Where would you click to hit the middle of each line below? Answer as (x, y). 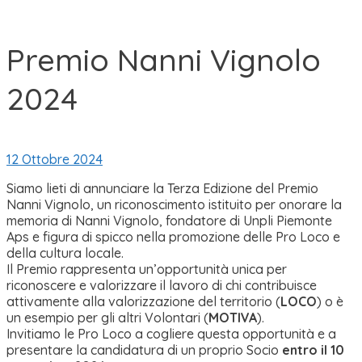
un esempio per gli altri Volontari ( (107, 318)
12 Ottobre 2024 (55, 160)
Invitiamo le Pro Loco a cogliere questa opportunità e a (171, 334)
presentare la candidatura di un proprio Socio (144, 350)
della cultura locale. (65, 253)
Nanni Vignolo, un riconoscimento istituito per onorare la (174, 205)
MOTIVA (233, 318)
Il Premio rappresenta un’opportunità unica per (147, 269)
